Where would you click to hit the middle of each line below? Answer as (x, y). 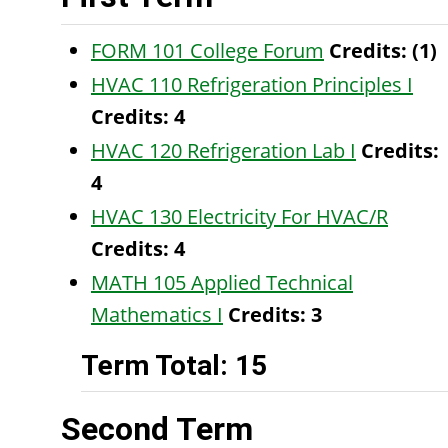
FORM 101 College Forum (207, 50)
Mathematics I (157, 314)
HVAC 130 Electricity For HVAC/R (239, 216)
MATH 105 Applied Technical (222, 282)
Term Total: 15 (174, 365)
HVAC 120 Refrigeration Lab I (223, 150)
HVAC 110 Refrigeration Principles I (252, 84)
